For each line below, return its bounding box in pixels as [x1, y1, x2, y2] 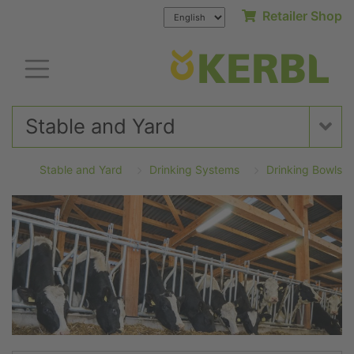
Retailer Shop [256, 8, 342, 24]
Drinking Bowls [266, 163, 342, 177]
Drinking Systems [149, 163, 239, 177]
